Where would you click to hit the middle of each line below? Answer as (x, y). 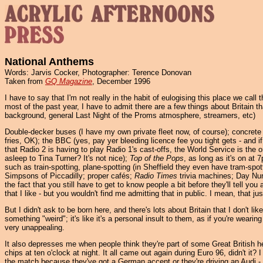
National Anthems (49, 62)
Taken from (25, 81)
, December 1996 (121, 81)
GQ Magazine (69, 81)
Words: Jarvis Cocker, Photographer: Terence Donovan (98, 73)
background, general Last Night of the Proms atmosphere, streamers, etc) (130, 115)
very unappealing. (35, 227)
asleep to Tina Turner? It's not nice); (67, 158)
